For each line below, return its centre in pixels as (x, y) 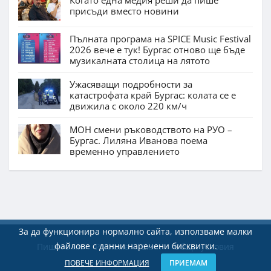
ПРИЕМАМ (188, 263)
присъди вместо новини (124, 11)
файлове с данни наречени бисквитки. (135, 246)
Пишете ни (60, 247)
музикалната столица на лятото (140, 61)
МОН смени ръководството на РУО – (151, 130)
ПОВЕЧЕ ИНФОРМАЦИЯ (107, 263)
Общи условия (204, 247)
